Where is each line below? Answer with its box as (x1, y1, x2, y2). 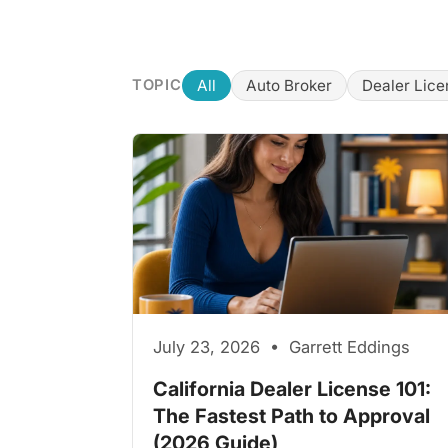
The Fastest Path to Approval (153, 403, 430, 428)
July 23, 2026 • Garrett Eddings (153, 336, 410, 357)
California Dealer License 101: (153, 376, 431, 401)
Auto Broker (245, 75, 332, 95)
